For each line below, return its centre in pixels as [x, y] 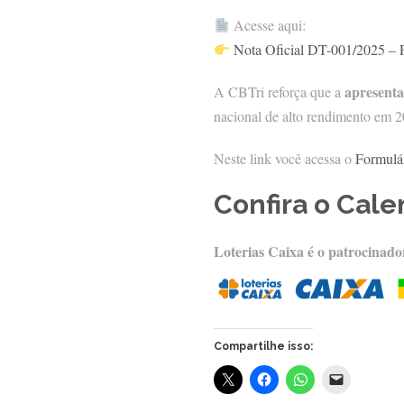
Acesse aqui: [268, 25]
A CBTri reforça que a [279, 92]
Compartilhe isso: [263, 347]
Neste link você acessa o [285, 159]
